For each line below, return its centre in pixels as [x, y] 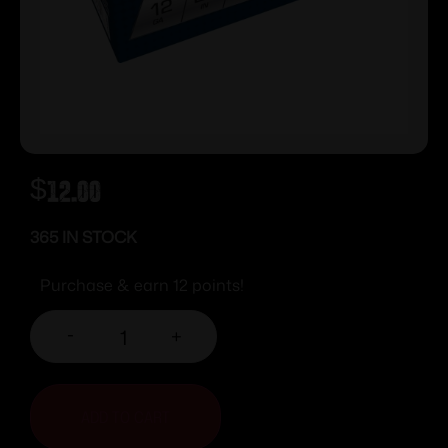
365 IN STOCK [83, 236]
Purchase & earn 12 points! [142, 284]
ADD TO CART [125, 416]
